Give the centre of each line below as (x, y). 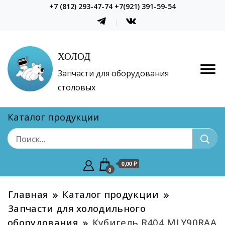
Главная (28, 194)
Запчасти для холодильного (77, 208)
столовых (77, 88)
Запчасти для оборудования (113, 74)
